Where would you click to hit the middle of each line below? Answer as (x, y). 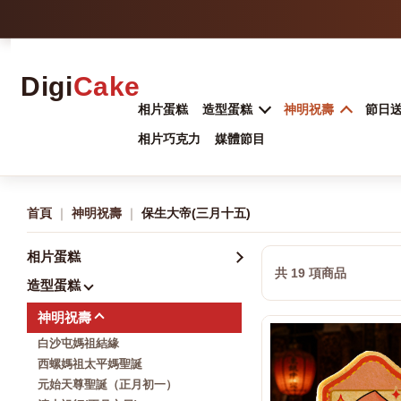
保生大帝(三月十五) (196, 213)
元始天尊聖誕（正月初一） (107, 384)
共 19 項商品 (311, 273)
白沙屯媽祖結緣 (78, 343)
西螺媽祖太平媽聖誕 (90, 364)
